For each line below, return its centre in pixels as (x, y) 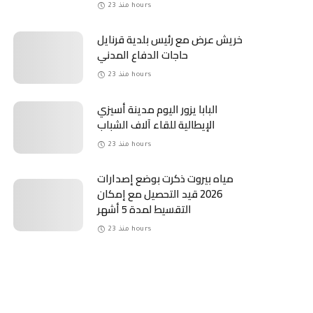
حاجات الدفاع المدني (143, 55)
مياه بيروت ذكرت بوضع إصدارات (166, 179)
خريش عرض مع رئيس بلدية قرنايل (170, 40)
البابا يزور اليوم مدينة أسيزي (158, 110)
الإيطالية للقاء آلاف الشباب (156, 125)
